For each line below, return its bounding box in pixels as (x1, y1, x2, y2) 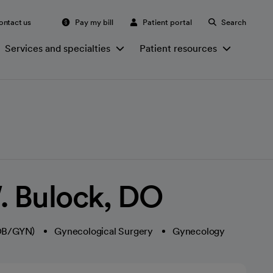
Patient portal (143, 17, 192, 27)
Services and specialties (5, 42, 110, 54)
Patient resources (140, 42, 217, 54)
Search (221, 17, 246, 27)
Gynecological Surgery (54, 225, 154, 237)
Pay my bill (75, 17, 113, 27)
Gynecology (172, 225, 225, 237)
